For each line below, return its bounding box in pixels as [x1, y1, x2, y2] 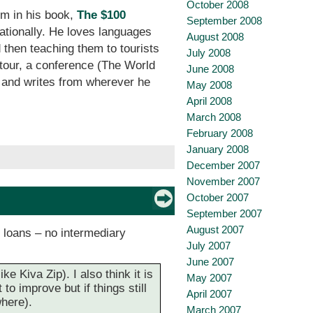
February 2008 [187, 127, 253, 139]
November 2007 [187, 175, 260, 187]
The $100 [77, 8, 126, 22]
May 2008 [187, 79, 232, 91]
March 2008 [187, 111, 241, 123]
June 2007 [187, 256, 234, 268]
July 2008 [187, 47, 231, 59]
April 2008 [187, 95, 232, 107]
